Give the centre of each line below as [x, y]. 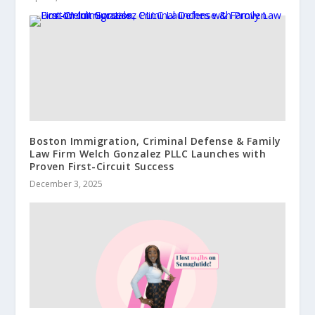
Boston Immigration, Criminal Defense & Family [155, 141]
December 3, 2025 [66, 184]
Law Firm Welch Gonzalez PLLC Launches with [148, 153]
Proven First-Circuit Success [102, 166]
